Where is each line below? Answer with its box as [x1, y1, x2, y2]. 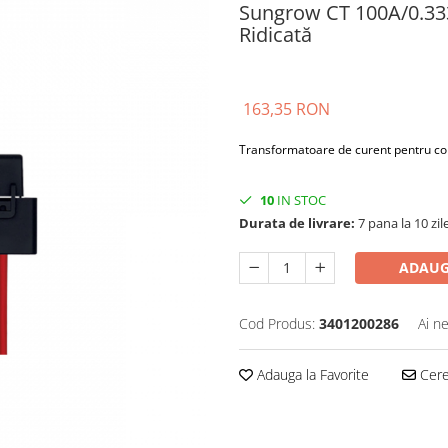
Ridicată [239, 21, 312, 48]
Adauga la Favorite [253, 365, 369, 384]
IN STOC [274, 191, 326, 209]
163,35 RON [243, 98, 330, 120]
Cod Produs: [239, 314, 315, 333]
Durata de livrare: [239, 214, 355, 232]
